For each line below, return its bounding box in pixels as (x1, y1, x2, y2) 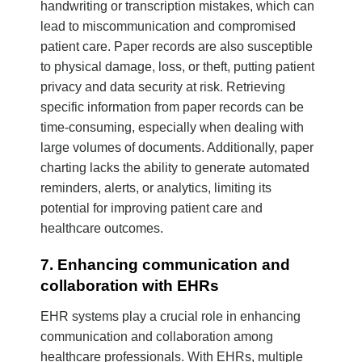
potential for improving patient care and (40, 201, 263, 216)
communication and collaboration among (40, 329, 273, 343)
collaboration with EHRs (40, 277, 219, 295)
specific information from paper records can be (40, 100, 304, 115)
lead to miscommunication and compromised (40, 19, 296, 34)
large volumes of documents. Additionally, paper (40, 141, 314, 155)
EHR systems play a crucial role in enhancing (40, 309, 301, 323)
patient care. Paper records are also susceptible (40, 40, 313, 54)
